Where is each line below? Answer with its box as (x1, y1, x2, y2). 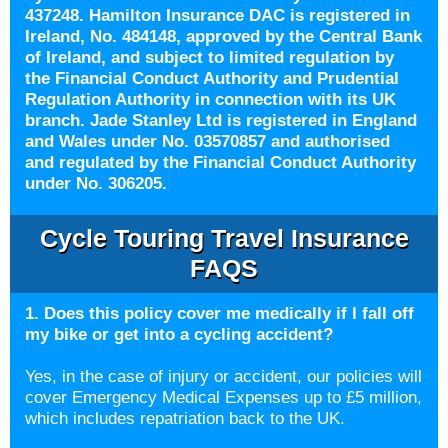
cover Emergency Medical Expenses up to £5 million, (25, 388, 422, 407)
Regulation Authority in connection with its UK (25, 90, 396, 109)
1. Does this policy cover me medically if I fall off (25, 304, 414, 323)
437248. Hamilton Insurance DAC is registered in (25, 6, 410, 25)
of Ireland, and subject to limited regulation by (25, 48, 394, 67)
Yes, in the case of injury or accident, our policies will (25, 367, 422, 386)
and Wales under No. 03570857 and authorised (25, 132, 390, 151)
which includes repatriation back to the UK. (25, 409, 350, 428)
